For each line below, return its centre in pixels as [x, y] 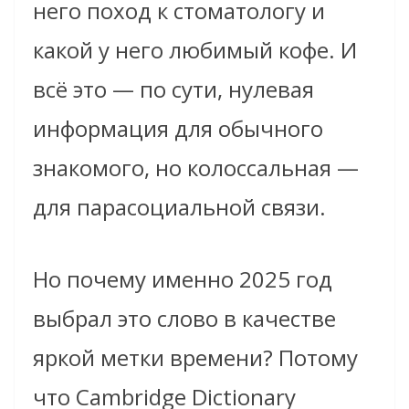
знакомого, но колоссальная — [196, 167]
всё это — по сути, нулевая [173, 89]
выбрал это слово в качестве [184, 318]
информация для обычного [178, 128]
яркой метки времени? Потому [195, 357]
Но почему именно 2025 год [183, 278]
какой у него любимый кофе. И [195, 49]
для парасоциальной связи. [179, 206]
